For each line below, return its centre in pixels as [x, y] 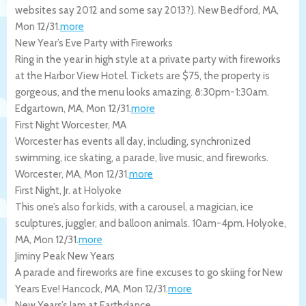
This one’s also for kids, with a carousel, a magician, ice [134, 207]
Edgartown [39, 108]
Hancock [81, 289]
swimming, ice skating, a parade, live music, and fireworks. [142, 157]
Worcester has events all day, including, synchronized [133, 141]
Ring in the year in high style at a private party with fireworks [148, 59]
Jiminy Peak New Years [65, 256]
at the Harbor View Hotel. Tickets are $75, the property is [142, 75]
